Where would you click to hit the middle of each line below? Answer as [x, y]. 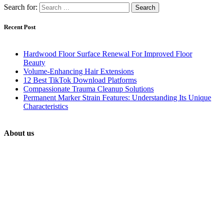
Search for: [21, 7]
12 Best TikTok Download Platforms [80, 80]
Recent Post [20, 27]
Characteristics [46, 106]
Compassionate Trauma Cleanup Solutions [89, 89]
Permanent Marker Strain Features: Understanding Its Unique [117, 97]
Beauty [34, 62]
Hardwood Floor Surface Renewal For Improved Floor [108, 54]
